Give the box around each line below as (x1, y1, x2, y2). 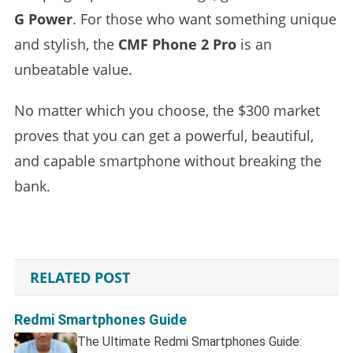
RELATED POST (29, 267, 130, 287)
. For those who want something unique (72, 9, 336, 28)
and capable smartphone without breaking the (13, 150, 321, 170)
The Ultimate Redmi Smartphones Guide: (76, 333, 302, 349)
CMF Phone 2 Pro (117, 34, 236, 54)
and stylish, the (13, 34, 118, 54)
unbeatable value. (13, 59, 132, 79)
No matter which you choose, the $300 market (13, 100, 320, 120)
